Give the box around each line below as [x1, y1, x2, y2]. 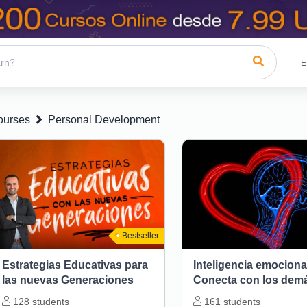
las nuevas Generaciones [1, 274, 134, 286]
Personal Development [48, 114, 160, 126]
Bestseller [121, 231, 159, 241]
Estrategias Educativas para [1, 259, 148, 271]
